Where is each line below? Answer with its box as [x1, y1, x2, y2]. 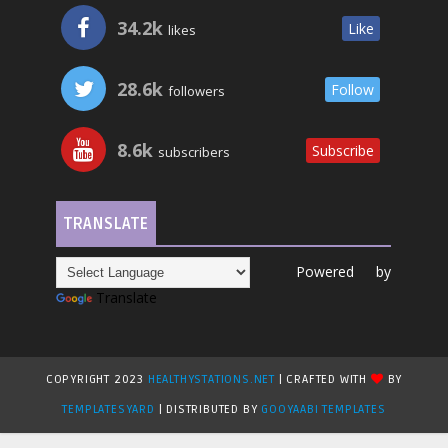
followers [165, 82, 226, 101]
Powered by [250, 262, 392, 282]
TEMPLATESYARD [62, 402, 155, 418]
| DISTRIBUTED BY [154, 402, 262, 418]
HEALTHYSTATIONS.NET [147, 372, 279, 388]
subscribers [155, 143, 231, 162]
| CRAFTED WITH [278, 372, 371, 388]
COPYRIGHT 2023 [45, 372, 148, 388]
